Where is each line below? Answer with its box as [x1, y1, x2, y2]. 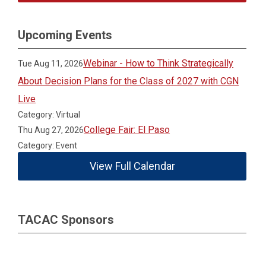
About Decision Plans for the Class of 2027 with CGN [18, 75, 239, 87]
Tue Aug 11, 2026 [18, 59, 84, 68]
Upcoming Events [18, 28, 112, 42]
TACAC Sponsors [18, 213, 114, 227]
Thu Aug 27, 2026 [18, 125, 84, 135]
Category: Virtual [18, 110, 81, 119]
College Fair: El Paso [84, 124, 170, 135]
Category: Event [18, 141, 78, 150]
